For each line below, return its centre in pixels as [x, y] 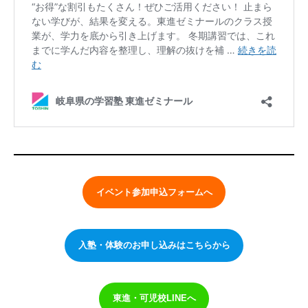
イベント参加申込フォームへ [154, 192]
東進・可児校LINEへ [154, 298]
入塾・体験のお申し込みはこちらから [154, 245]
